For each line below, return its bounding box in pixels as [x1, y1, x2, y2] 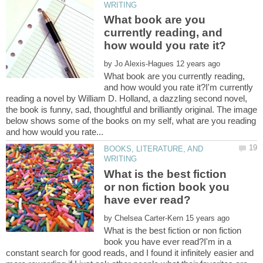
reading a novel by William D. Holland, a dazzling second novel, [6, 93, 247, 104]
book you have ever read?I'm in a [104, 236, 232, 247]
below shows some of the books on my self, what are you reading [6, 116, 256, 126]
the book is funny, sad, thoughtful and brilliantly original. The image [6, 104, 257, 115]
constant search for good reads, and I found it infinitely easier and [6, 247, 254, 258]
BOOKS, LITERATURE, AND [104, 144, 204, 154]
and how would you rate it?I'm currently [104, 82, 254, 93]
